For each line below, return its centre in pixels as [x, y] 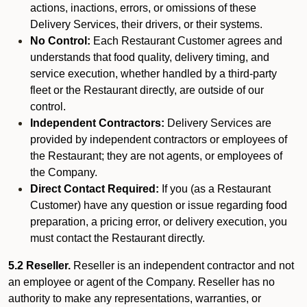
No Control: [60, 41]
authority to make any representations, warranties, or [135, 298]
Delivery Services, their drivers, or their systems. [146, 24]
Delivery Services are [218, 123]
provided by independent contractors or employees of [159, 139]
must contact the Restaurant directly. [118, 238]
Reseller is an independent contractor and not [184, 266]
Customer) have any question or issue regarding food [159, 205]
